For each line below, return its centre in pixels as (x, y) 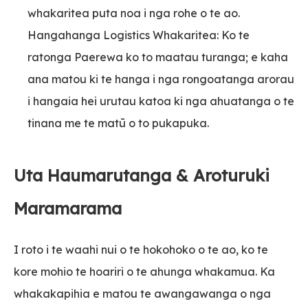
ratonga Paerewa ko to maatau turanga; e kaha (158, 57)
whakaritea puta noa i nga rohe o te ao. (134, 13)
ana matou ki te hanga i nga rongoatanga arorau (161, 79)
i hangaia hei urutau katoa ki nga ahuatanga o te (161, 101)
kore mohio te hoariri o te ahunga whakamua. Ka (144, 271)
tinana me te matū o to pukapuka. (118, 123)
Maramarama (68, 208)
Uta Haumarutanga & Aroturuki (142, 175)
